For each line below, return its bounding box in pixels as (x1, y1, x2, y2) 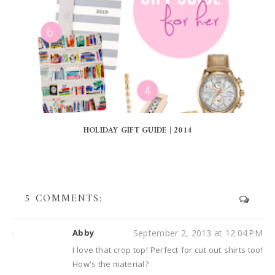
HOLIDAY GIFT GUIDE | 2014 (83, 123, 192, 138)
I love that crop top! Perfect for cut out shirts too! (72, 244, 263, 256)
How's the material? (72, 258, 149, 270)
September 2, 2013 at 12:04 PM (133, 227, 263, 239)
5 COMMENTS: (25, 190, 103, 208)
